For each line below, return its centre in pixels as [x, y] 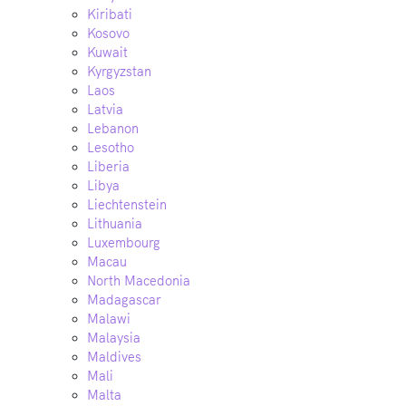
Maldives [114, 357]
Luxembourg [124, 243]
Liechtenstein [127, 205]
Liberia [108, 167]
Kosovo [108, 34]
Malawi [109, 319]
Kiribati [110, 14]
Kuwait [107, 53]
